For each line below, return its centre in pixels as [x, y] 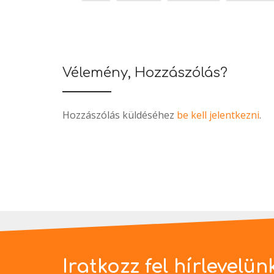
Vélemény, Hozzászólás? [145, 73]
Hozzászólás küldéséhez [120, 115]
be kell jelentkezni [218, 115]
